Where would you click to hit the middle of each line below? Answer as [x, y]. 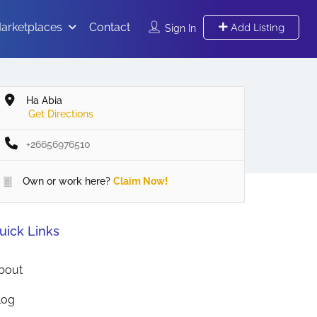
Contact [109, 27]
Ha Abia [44, 100]
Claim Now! [140, 181]
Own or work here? [65, 181]
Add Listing [256, 27]
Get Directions [61, 114]
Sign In [180, 28]
